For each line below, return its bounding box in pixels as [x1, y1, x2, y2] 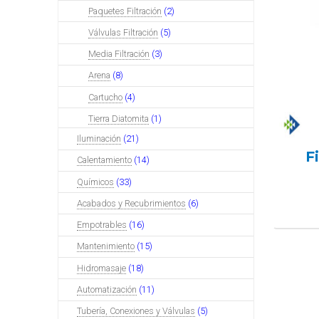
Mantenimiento [77, 241, 135, 252]
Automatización [77, 284, 137, 296]
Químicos [77, 176, 115, 187]
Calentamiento [77, 155, 132, 166]
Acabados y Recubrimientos [77, 197, 187, 209]
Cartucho [88, 91, 122, 103]
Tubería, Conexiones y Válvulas [77, 305, 196, 317]
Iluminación [77, 132, 122, 144]
